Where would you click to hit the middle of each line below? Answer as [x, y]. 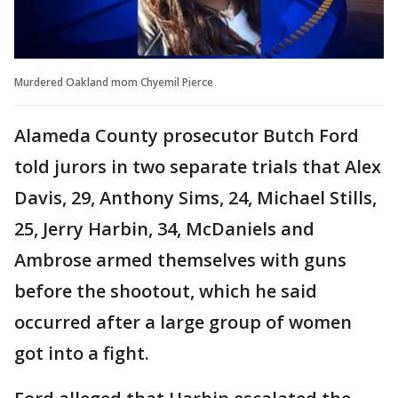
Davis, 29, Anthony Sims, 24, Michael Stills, [195, 197]
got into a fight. [82, 353]
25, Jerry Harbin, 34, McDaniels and [164, 228]
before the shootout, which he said [166, 291]
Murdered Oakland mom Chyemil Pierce [115, 82]
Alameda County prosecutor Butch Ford [187, 135]
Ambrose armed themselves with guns [180, 259]
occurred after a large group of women [183, 322]
